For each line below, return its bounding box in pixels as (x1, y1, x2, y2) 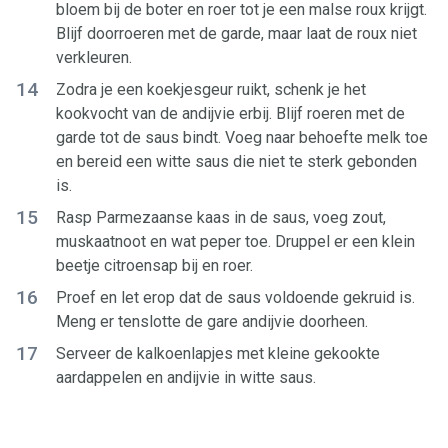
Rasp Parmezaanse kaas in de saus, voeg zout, (56, 208, 386, 227)
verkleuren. (56, 48, 132, 67)
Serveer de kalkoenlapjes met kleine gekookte (56, 344, 380, 363)
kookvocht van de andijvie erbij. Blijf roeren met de (56, 104, 405, 123)
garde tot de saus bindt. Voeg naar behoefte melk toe (56, 128, 428, 147)
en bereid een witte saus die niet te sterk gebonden (56, 152, 417, 171)
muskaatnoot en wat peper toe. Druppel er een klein (56, 232, 415, 251)
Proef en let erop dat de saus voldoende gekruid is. (56, 288, 415, 307)
